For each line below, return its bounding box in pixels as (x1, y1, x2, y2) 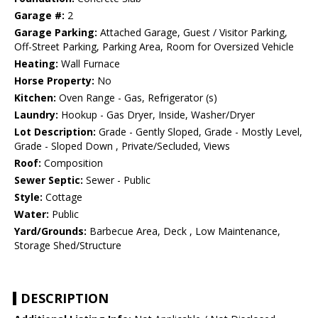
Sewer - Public (83, 173, 150, 187)
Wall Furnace (58, 57, 120, 71)
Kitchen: (14, 91, 56, 105)
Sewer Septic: (14, 173, 83, 187)
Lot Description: (14, 125, 96, 139)
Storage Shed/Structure (14, 238, 121, 253)
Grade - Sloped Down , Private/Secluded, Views (14, 139, 230, 153)
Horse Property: (14, 74, 94, 88)
